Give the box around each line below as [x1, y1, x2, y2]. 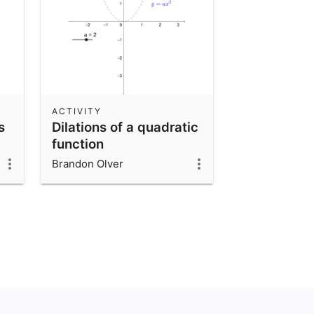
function [52, 135, 104, 151]
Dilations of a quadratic [52, 118, 198, 135]
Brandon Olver [52, 156, 123, 170]
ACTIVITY [52, 105, 102, 116]
